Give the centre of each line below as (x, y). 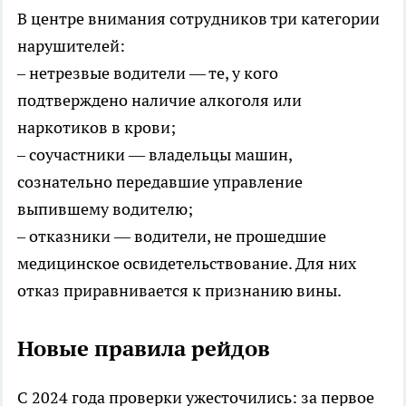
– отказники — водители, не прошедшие (172, 236)
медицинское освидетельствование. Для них (187, 263)
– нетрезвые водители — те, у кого (148, 72)
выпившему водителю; (105, 208)
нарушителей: (71, 45)
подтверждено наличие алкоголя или (159, 100)
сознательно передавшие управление (160, 181)
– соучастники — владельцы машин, (155, 154)
